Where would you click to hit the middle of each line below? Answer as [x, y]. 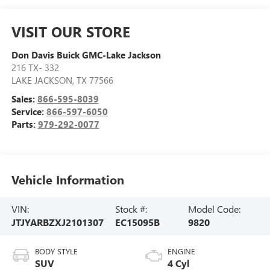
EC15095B [137, 222]
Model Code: [214, 209]
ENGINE [181, 251]
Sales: [24, 99]
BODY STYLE [56, 251]
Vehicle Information [67, 179]
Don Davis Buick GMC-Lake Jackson [86, 55]
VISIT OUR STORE [71, 31]
